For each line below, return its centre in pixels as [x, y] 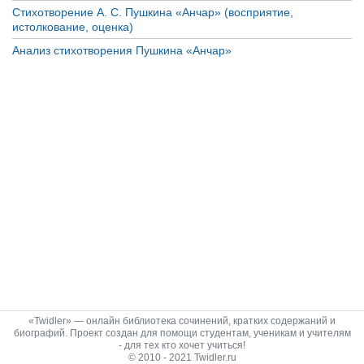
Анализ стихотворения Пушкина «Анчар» [122, 50]
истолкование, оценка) [73, 26]
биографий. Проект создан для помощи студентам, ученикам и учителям [182, 333]
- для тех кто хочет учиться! [182, 345]
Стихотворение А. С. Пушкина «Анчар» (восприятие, [153, 12]
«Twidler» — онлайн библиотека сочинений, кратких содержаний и [182, 321]
